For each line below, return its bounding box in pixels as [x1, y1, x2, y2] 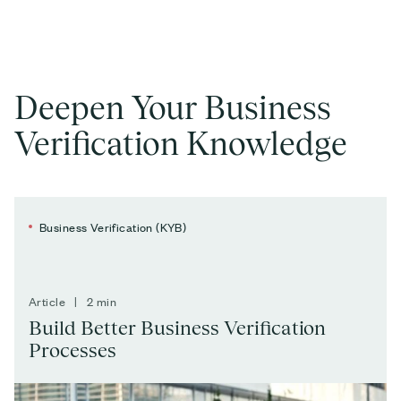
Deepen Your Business [14, 88, 331, 126]
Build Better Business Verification [29, 315, 326, 339]
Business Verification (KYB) [39, 218, 187, 235]
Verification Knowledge [14, 124, 347, 162]
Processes [29, 337, 116, 362]
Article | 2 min [29, 292, 116, 310]
